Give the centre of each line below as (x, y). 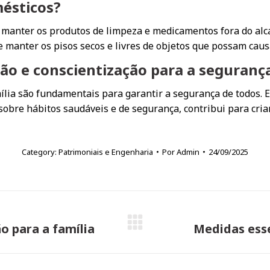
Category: (40, 152)
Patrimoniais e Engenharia (106, 152)
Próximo (180, 228)
